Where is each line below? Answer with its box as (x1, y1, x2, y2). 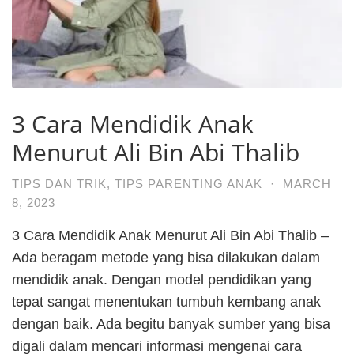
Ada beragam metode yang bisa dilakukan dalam (12, 249, 320, 265)
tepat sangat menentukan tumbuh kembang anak (12, 293, 321, 310)
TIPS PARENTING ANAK (115, 176, 262, 190)
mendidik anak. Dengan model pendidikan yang (12, 271, 311, 288)
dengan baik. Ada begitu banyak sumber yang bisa (12, 315, 330, 332)
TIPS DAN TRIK (12, 176, 107, 190)
